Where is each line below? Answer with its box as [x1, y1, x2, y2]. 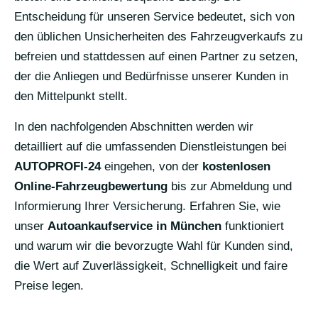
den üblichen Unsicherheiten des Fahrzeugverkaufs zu [14, 29, 302, 43]
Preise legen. [14, 278, 84, 292]
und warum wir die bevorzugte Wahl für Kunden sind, [14, 238, 293, 253]
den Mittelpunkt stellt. [14, 89, 128, 103]
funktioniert [221, 219, 284, 233]
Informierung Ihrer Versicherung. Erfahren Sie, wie [14, 199, 280, 213]
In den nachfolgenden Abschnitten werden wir [14, 119, 253, 133]
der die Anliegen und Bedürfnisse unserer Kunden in [14, 69, 288, 83]
